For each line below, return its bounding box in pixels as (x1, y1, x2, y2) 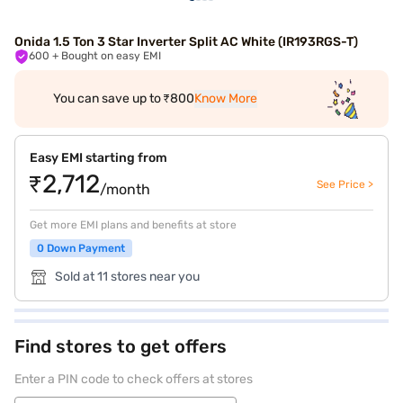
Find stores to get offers (14, 336, 227, 357)
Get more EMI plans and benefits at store (30, 219, 237, 231)
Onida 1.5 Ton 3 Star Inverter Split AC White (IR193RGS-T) (14, 34, 358, 49)
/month (100, 181, 150, 198)
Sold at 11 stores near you (55, 269, 200, 284)
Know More (193, 91, 257, 106)
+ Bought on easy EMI (61, 49, 161, 62)
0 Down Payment (37, 242, 125, 255)
